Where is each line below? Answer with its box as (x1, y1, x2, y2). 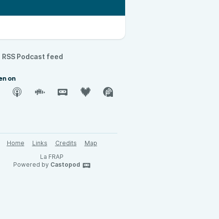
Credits (55, 139, 77, 147)
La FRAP (40, 153, 64, 160)
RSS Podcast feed (2, 52, 63, 61)
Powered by (13, 161, 50, 168)
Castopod (50, 161, 80, 168)
